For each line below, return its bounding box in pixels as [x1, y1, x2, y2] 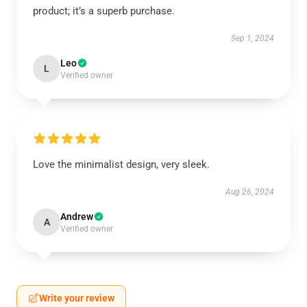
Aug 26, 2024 [225, 187, 274, 197]
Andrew [60, 211, 93, 222]
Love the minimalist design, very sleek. [33, 158, 210, 171]
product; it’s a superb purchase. [33, 5, 175, 17]
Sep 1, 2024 [231, 34, 274, 43]
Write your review [39, 293, 114, 304]
